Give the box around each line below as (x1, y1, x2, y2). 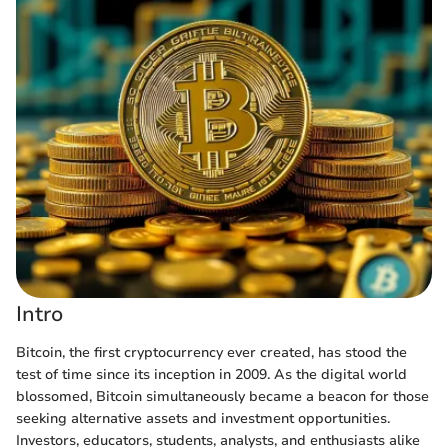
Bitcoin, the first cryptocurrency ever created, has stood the (16, 342, 407, 362)
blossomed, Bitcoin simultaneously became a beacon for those (16, 386, 429, 406)
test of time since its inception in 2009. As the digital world (16, 364, 407, 384)
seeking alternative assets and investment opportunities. (16, 408, 390, 428)
